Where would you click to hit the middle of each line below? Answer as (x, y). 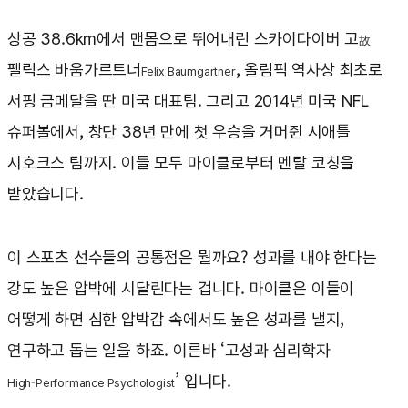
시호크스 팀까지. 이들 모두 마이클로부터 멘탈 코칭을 (181, 163)
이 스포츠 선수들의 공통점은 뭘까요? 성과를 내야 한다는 (192, 258)
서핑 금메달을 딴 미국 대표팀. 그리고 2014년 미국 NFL (189, 101)
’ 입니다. (204, 382)
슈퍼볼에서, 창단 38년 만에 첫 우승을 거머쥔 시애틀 (179, 132)
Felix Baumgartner (189, 72)
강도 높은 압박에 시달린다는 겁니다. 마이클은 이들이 (181, 289)
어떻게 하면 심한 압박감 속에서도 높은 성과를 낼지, (176, 320)
